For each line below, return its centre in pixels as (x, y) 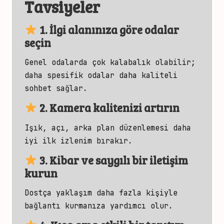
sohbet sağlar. (56, 88)
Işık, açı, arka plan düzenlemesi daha (108, 127)
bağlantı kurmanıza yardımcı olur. (99, 205)
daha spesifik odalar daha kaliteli (101, 75)
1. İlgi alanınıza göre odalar (108, 29)
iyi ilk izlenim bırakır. (78, 140)
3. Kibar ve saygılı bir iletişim (112, 160)
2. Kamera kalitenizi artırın (108, 108)
